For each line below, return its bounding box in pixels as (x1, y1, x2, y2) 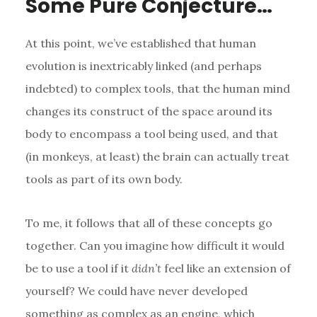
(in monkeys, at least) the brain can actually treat (25, 149, 289, 163)
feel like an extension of (161, 260, 291, 275)
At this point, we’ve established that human (25, 35, 256, 50)
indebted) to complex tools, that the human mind (25, 81, 290, 96)
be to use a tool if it (25, 260, 132, 275)
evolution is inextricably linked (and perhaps (25, 58, 262, 73)
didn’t (131, 260, 161, 275)
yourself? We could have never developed (25, 283, 248, 298)
